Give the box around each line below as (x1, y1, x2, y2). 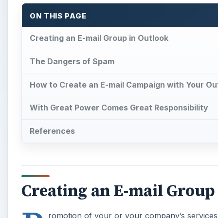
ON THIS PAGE (30, 12, 87, 21)
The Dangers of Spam (30, 56, 114, 66)
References (30, 126, 75, 136)
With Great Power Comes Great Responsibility (30, 103, 208, 113)
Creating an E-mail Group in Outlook (30, 33, 168, 43)
